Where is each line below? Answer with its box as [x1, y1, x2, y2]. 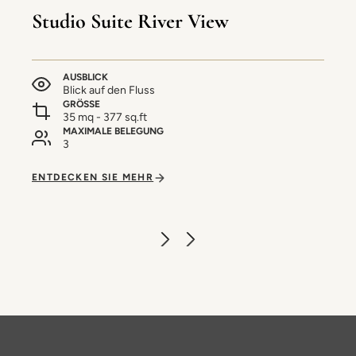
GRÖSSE [63, 99, 95, 110]
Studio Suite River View [32, 9, 229, 33]
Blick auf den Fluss [63, 83, 155, 97]
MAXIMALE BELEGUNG [63, 126, 164, 137]
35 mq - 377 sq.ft [63, 110, 147, 124]
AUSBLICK [63, 72, 108, 83]
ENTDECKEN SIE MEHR [32, 172, 154, 183]
